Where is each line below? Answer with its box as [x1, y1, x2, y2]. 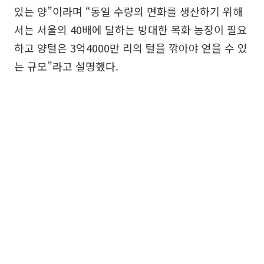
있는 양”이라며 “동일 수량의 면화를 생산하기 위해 [14, 4, 243, 19]
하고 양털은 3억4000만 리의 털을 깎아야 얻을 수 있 [14, 40, 247, 55]
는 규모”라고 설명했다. [14, 58, 118, 74]
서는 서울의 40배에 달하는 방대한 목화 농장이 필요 [14, 22, 247, 37]
